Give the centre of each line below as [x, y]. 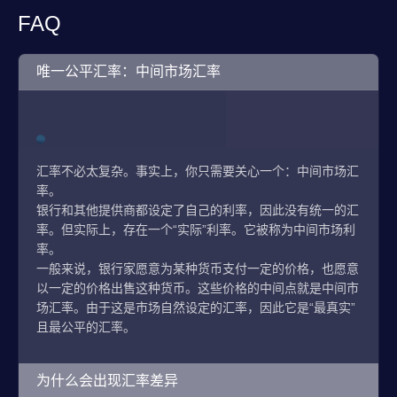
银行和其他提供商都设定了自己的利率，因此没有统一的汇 [198, 210]
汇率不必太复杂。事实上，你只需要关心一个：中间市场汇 [198, 171]
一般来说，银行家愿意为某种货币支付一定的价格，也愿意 [198, 269]
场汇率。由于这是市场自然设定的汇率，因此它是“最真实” [196, 307]
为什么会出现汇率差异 [107, 381]
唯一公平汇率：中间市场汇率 [128, 71]
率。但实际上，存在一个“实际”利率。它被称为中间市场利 [196, 230]
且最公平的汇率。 [86, 327]
